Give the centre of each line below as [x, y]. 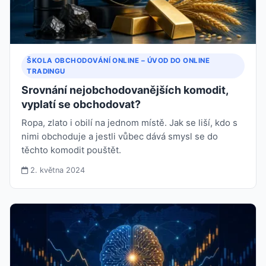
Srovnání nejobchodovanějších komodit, [125, 90]
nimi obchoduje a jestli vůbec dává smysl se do [120, 137]
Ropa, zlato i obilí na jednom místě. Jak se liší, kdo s [130, 123]
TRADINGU [46, 72]
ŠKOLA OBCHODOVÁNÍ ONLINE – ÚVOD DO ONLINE [118, 61]
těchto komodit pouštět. [72, 151]
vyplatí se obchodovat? [81, 104]
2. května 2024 [57, 170]
